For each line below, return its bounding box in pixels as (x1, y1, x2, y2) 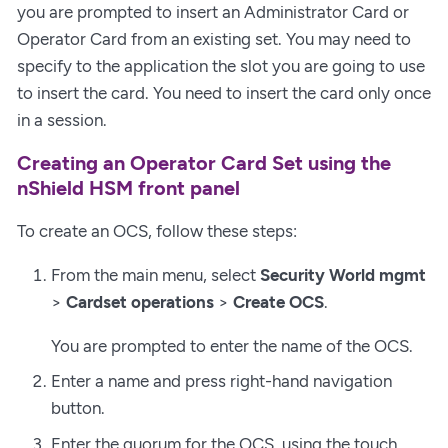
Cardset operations (66, 291, 214, 312)
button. (51, 398, 105, 419)
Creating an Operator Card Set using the (17, 150, 391, 175)
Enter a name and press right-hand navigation (51, 371, 392, 392)
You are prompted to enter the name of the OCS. (51, 335, 413, 356)
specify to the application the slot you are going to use (17, 55, 425, 76)
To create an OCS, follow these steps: (17, 220, 297, 241)
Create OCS (233, 291, 324, 312)
